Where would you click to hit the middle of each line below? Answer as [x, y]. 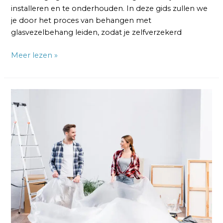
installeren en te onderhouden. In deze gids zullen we [110, 8]
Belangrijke [31, 142]
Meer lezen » [35, 55]
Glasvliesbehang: [41, 118]
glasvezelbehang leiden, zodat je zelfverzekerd [97, 32]
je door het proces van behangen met [81, 20]
